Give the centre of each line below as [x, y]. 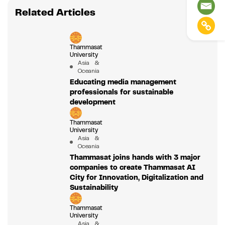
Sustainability [94, 187]
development [92, 102]
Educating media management [123, 82]
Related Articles [55, 12]
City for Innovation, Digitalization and [136, 177]
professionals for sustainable [121, 92]
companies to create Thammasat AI [132, 167]
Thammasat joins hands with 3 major [135, 157]
